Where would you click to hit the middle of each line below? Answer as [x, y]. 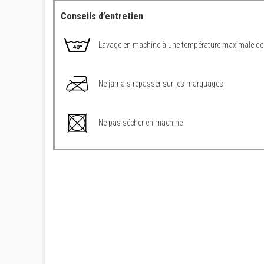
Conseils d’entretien [102, 16]
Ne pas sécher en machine [141, 122]
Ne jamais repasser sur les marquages [161, 83]
